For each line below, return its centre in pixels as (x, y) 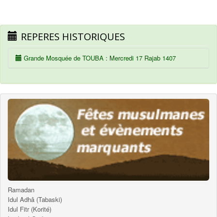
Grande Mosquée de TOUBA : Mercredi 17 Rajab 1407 (99, 58)
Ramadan (21, 189)
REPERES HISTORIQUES (73, 36)
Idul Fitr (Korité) (30, 209)
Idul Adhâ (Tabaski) (35, 199)
